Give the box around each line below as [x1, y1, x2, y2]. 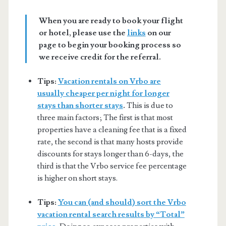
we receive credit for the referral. [38, 51, 161, 62]
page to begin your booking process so [38, 39, 181, 50]
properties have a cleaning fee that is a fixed [37, 124, 187, 135]
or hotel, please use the [38, 27, 127, 38]
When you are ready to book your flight [38, 15, 183, 26]
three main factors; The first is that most [37, 112, 173, 123]
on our [145, 27, 171, 38]
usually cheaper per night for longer [37, 88, 169, 98]
